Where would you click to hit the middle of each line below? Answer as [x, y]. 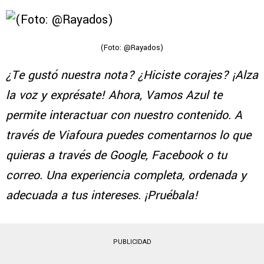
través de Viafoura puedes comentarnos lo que [128, 135]
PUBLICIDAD [132, 242]
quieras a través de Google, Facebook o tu [116, 155]
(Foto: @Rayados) [132, 47]
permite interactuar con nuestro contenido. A [124, 115]
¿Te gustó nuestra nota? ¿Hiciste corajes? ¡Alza [132, 75]
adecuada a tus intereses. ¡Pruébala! [102, 195]
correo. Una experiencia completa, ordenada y [126, 175]
